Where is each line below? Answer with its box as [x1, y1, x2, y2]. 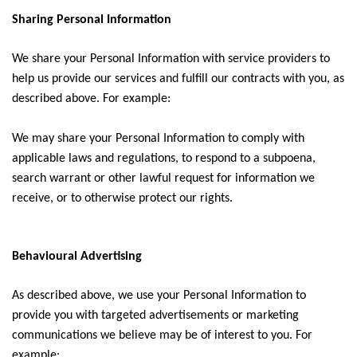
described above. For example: [12, 92, 171, 105]
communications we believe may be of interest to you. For [12, 329, 312, 342]
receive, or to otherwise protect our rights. [12, 192, 233, 205]
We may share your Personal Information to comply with [12, 132, 304, 145]
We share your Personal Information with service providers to [12, 53, 330, 65]
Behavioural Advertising [12, 250, 142, 263]
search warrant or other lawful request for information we [12, 172, 315, 185]
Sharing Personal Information [12, 14, 171, 26]
